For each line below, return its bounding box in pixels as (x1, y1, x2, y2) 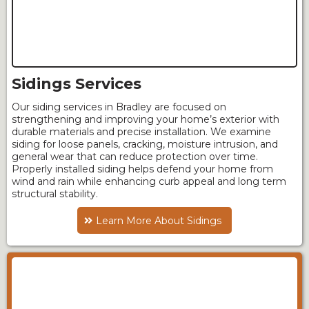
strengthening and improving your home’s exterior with (12, 113, 279, 126)
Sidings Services (12, 74, 141, 93)
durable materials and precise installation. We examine (12, 126, 271, 138)
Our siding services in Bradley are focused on (12, 101, 226, 113)
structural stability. (12, 188, 98, 200)
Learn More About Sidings (96, 215, 221, 227)
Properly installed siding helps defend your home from (12, 163, 273, 175)
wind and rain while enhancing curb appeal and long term (12, 175, 286, 188)
